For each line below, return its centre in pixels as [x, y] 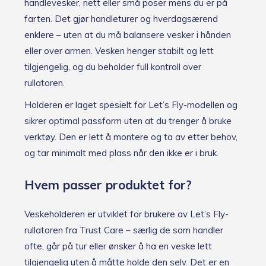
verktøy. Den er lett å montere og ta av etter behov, [131, 137]
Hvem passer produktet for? [108, 185]
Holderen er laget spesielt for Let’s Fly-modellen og [131, 105]
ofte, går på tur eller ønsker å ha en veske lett [118, 246]
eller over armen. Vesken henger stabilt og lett [119, 51]
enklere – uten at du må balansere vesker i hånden [128, 35]
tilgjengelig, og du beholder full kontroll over [113, 67]
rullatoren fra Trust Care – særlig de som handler [124, 230]
